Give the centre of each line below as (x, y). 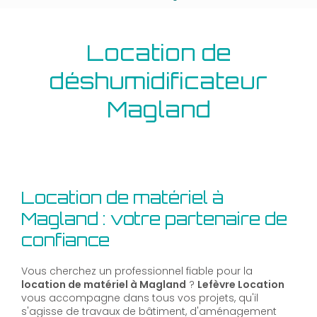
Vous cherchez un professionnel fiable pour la (137, 271)
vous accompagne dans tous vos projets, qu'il (140, 298)
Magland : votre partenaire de (154, 219)
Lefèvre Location (241, 285)
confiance (65, 240)
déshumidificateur (158, 81)
